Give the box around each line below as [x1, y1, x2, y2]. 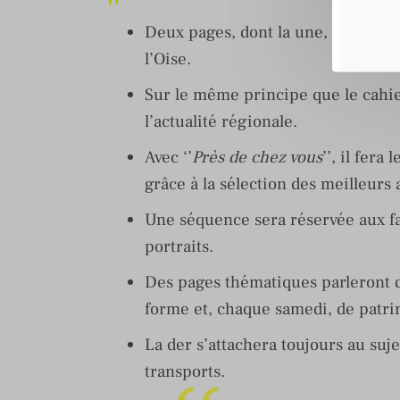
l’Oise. [145, 47, 196, 70]
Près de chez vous [192, 146, 322, 168]
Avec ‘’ [145, 146, 192, 168]
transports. [145, 360, 229, 382]
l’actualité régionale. [145, 110, 302, 132]
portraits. [145, 235, 218, 257]
